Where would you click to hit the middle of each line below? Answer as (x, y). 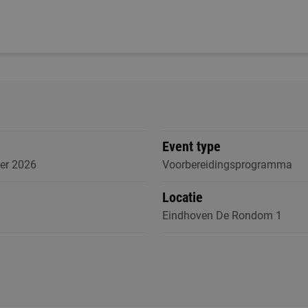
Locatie (182, 197)
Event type (191, 146)
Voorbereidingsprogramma (227, 165)
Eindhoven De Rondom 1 (222, 216)
